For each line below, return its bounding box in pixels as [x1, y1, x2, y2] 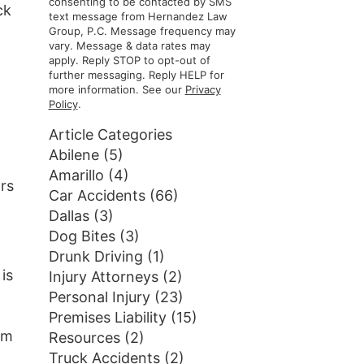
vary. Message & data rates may [48, 39, 210, 52]
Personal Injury [48, 288, 150, 305]
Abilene [48, 146, 99, 163]
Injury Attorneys [48, 268, 158, 285]
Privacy [184, 83, 221, 96]
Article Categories [48, 126, 172, 143]
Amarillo [48, 167, 104, 184]
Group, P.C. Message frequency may [48, 24, 236, 37]
